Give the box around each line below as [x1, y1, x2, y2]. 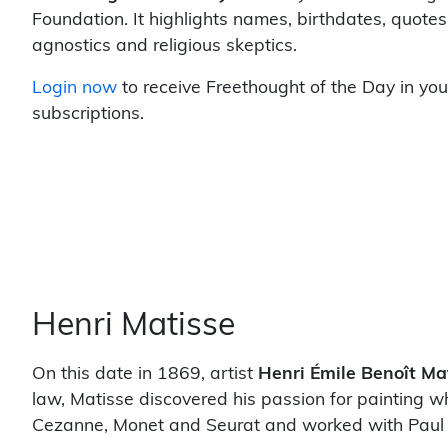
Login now [32, 79, 117, 96]
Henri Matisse [32, 310, 235, 342]
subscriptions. [32, 105, 144, 122]
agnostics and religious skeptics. [32, 37, 297, 54]
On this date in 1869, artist [32, 365, 258, 382]
